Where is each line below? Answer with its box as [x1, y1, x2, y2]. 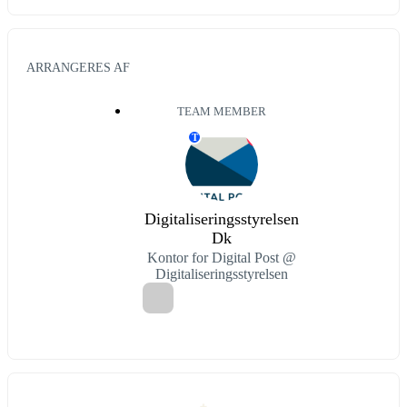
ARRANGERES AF [26, 60, 130, 75]
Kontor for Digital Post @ [147, 250, 296, 266]
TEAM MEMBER [177, 105, 266, 119]
